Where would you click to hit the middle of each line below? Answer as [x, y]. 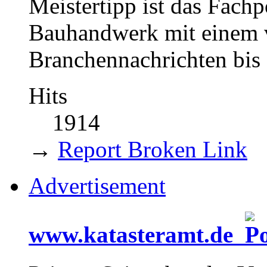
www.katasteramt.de [137, 235]
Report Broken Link [153, 149]
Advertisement [97, 185]
